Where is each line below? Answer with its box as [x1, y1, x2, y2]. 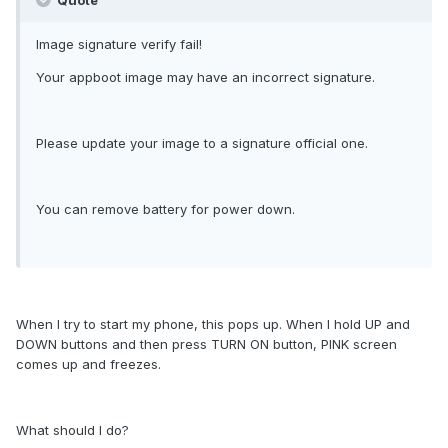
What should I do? [16, 422, 129, 439]
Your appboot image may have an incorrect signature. [36, 69, 375, 86]
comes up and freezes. [16, 356, 161, 373]
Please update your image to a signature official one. [36, 135, 368, 152]
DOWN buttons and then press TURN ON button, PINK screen [16, 336, 397, 353]
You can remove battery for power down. [36, 201, 295, 218]
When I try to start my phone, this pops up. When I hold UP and [16, 316, 410, 333]
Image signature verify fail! [36, 36, 202, 53]
